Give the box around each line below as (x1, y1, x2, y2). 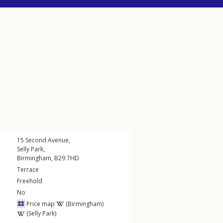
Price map (25, 200, 55, 208)
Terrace (17, 165, 39, 174)
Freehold (17, 177, 42, 185)
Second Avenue (25, 136, 69, 144)
